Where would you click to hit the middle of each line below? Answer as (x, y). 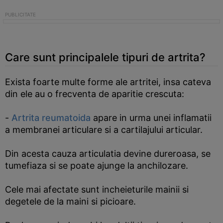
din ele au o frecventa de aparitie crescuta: (95, 94)
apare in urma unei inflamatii (151, 118)
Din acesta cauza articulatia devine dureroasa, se (108, 154)
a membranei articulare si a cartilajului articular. (104, 130)
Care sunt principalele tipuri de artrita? (105, 57)
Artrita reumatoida (51, 118)
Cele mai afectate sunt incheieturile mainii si (97, 189)
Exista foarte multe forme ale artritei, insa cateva (108, 82)
